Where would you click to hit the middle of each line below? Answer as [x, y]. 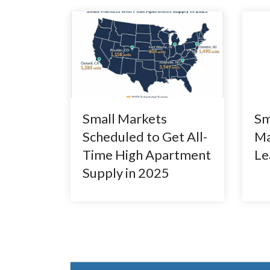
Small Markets [125, 119]
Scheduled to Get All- [145, 137]
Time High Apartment [147, 155]
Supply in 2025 [126, 173]
